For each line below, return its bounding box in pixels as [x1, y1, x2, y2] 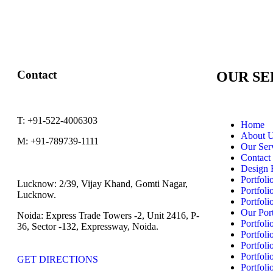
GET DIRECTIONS [17, 253, 98, 264]
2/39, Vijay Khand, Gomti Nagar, [57, 178, 188, 189]
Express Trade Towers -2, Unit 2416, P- [43, 210, 199, 221]
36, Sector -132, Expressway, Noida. [17, 221, 158, 232]
